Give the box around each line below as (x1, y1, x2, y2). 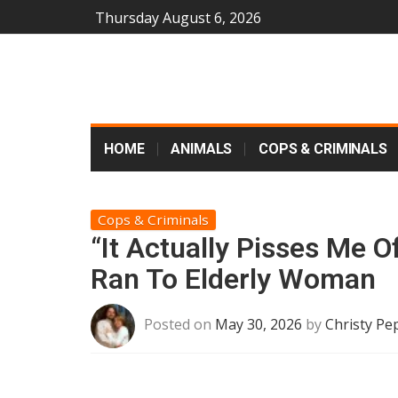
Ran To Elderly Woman (91, 262, 376, 296)
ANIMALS (171, 140, 233, 157)
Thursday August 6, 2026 (95, 8, 261, 28)
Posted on (144, 314, 215, 335)
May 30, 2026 (215, 314, 302, 335)
